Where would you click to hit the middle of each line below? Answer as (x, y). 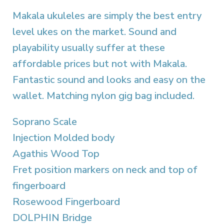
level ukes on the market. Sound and (94, 32)
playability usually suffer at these (89, 48)
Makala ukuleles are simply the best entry (107, 16)
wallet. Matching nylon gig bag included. (103, 96)
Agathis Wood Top (56, 154)
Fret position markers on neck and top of (105, 170)
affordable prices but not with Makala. (100, 64)
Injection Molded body (63, 138)
